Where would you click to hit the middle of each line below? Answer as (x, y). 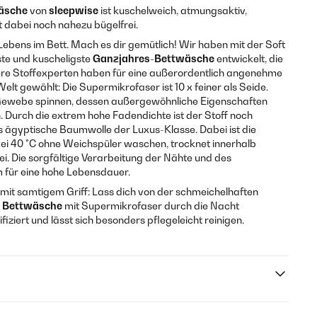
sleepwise (74, 10)
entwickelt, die (249, 58)
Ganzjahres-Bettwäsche (152, 58)
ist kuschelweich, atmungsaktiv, (173, 10)
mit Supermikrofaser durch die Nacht (151, 206)
